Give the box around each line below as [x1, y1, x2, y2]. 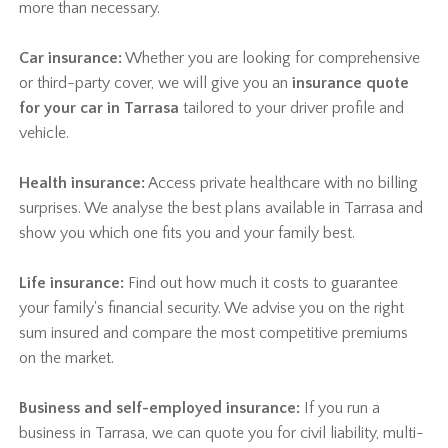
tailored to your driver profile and [179, 99, 405, 117]
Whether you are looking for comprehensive [122, 49, 421, 67]
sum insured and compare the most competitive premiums [19, 324, 409, 342]
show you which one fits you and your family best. [19, 224, 356, 242]
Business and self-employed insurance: [19, 399, 301, 417]
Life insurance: [19, 274, 125, 292]
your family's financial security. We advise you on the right [19, 299, 405, 317]
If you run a [300, 399, 381, 417]
